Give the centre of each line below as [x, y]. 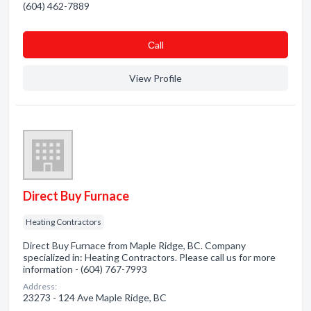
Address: [40, 286]
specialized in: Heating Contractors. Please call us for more [149, 257]
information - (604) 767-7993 [85, 269]
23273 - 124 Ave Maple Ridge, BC [95, 297]
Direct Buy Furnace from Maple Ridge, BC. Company [134, 245]
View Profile [155, 78]
